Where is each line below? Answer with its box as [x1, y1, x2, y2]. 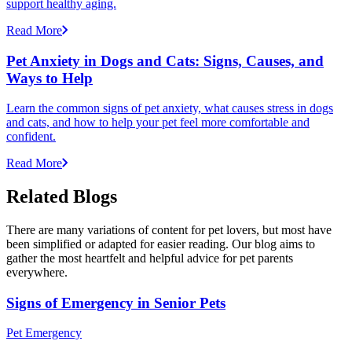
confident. [6, 130, 56, 144]
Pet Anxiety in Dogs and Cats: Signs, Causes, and [6, 52, 324, 69]
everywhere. [6, 266, 68, 280]
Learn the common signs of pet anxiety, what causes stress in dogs [6, 101, 333, 115]
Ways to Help [6, 69, 93, 86]
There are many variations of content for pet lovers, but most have [6, 223, 332, 237]
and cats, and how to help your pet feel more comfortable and [6, 115, 310, 130]
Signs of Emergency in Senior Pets [6, 294, 225, 311]
